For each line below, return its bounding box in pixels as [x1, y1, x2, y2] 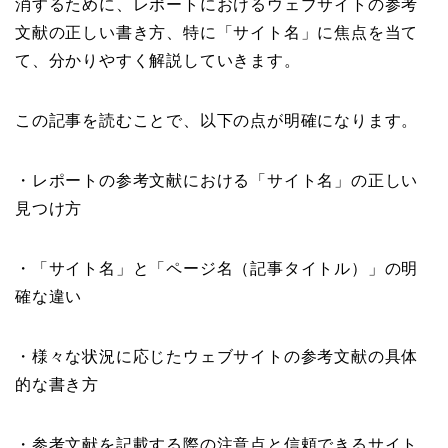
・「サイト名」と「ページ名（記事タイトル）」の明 [15, 260, 419, 277]
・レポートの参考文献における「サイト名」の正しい [15, 172, 419, 189]
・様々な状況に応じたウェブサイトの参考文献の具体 [15, 348, 419, 365]
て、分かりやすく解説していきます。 [15, 52, 301, 69]
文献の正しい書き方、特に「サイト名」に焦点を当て [15, 24, 419, 41]
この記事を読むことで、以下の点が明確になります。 [15, 112, 419, 129]
